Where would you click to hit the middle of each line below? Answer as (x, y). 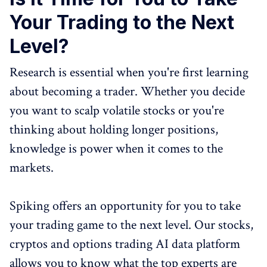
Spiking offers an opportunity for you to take (125, 206)
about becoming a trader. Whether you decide (127, 91)
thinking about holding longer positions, (114, 130)
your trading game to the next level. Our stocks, (131, 225)
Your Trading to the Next (122, 22)
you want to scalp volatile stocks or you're (117, 111)
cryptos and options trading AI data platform (125, 244)
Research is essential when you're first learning (129, 72)
